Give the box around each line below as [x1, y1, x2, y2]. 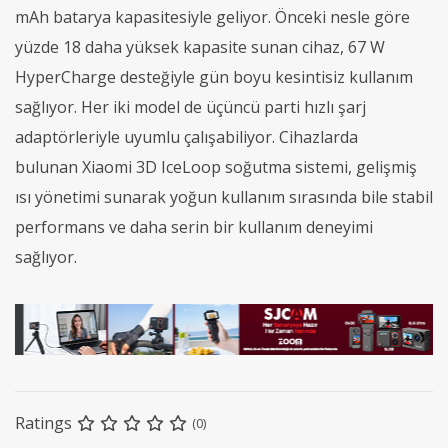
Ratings [15, 412, 72, 435]
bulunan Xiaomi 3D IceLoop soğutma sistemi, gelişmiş [15, 155, 417, 178]
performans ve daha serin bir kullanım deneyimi [15, 215, 373, 238]
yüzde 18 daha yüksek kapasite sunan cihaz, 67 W [15, 35, 385, 58]
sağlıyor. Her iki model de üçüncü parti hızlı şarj [15, 95, 366, 118]
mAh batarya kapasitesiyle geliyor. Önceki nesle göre [15, 5, 410, 28]
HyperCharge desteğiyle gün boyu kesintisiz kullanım [15, 65, 413, 88]
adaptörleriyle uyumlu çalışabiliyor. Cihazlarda [15, 125, 358, 148]
